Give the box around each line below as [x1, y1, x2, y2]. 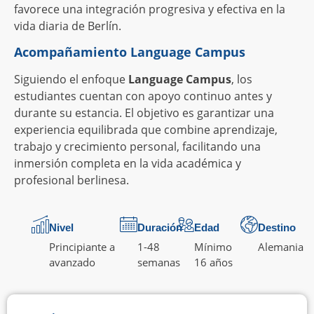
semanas [137, 254, 180, 269]
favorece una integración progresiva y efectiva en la [14, 1, 285, 18]
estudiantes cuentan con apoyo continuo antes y [14, 88, 272, 104]
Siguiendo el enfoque [14, 71, 128, 87]
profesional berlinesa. [14, 172, 129, 188]
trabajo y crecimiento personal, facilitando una [14, 138, 261, 154]
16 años [193, 254, 233, 269]
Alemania [258, 239, 304, 254]
